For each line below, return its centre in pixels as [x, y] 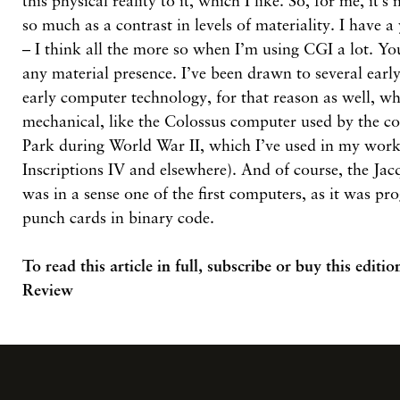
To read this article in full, [115, 266]
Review [48, 290]
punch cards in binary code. [119, 217]
